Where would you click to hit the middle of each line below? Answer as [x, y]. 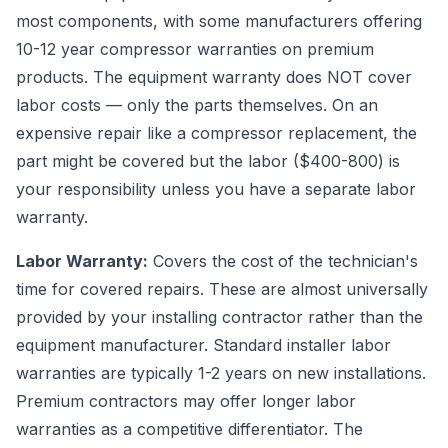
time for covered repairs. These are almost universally [222, 289]
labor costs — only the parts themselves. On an [197, 105]
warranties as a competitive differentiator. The [189, 429]
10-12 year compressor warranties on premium [195, 49]
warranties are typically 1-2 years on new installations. [221, 373]
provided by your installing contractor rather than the [219, 317]
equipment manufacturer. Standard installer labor [203, 345]
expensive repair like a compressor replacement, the [216, 133]
